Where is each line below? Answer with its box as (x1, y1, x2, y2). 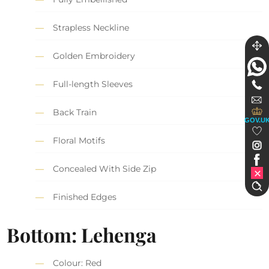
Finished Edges (53, 192, 117, 203)
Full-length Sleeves (53, 79, 133, 90)
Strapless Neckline (53, 22, 130, 34)
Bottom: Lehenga (7, 221, 157, 247)
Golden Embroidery (53, 50, 136, 62)
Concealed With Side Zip (53, 163, 157, 175)
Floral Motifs (53, 135, 106, 147)
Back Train (53, 107, 97, 118)
